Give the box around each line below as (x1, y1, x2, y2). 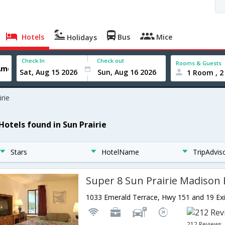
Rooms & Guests (176, 59, 222, 67)
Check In (22, 57, 45, 64)
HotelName (101, 147, 140, 157)
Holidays (65, 33, 97, 42)
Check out (97, 57, 125, 64)
